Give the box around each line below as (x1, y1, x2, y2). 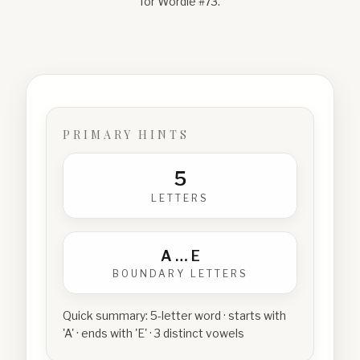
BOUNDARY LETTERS (112, 268, 248, 280)
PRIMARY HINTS (63, 127, 190, 142)
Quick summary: (63, 309, 150, 322)
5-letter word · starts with (150, 309, 286, 322)
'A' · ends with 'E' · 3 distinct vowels (63, 326, 244, 340)
